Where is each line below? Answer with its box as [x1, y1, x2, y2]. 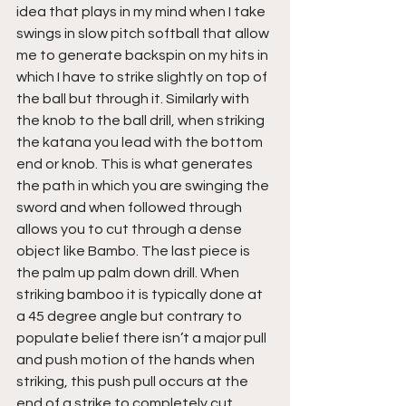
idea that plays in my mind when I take [16, 4, 268, 19]
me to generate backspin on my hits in [16, 47, 271, 63]
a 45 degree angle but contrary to [16, 308, 245, 324]
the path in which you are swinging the [16, 178, 272, 193]
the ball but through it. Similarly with [16, 91, 252, 106]
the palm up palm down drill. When [16, 265, 242, 280]
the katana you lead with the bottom [16, 134, 266, 150]
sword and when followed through [16, 199, 245, 215]
